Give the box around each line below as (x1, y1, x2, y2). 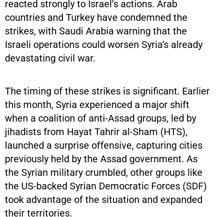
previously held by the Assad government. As (5, 153, 198, 165)
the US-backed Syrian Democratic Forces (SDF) (5, 180, 207, 192)
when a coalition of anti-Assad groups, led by (5, 112, 196, 124)
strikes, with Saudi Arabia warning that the (5, 25, 187, 37)
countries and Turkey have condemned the (5, 11, 187, 23)
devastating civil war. (5, 52, 95, 64)
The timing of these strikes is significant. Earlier (5, 85, 210, 97)
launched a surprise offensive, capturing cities (5, 139, 202, 151)
